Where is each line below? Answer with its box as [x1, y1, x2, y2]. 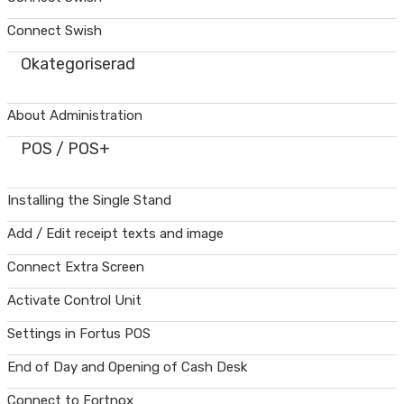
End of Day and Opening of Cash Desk [7, 358, 247, 375]
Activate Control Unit [7, 291, 142, 308]
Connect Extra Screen [7, 258, 144, 275]
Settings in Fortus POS [7, 325, 151, 342]
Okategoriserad [21, 53, 135, 74]
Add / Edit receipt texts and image [7, 225, 224, 242]
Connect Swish [7, 22, 102, 39]
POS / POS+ [21, 138, 110, 159]
